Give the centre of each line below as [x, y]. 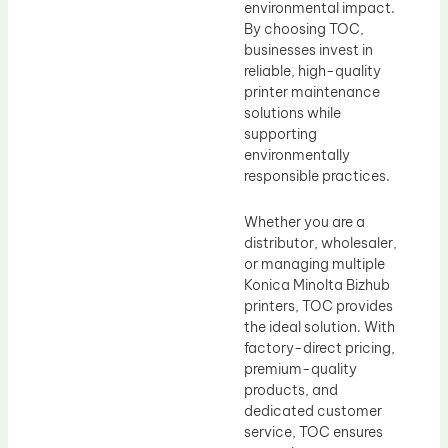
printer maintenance [312, 92]
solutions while [292, 113]
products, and [291, 389]
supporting [280, 134]
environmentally [297, 155]
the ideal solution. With [319, 326]
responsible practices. [317, 176]
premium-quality [300, 368]
